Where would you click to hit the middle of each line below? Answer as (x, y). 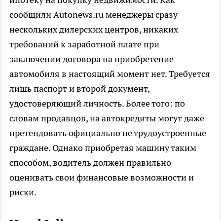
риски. (23, 192)
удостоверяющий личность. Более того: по (97, 104)
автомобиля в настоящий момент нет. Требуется (110, 74)
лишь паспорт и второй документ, (79, 89)
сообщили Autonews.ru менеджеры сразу (93, 15)
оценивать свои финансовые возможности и (102, 178)
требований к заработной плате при (84, 44)
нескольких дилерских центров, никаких (94, 30)
